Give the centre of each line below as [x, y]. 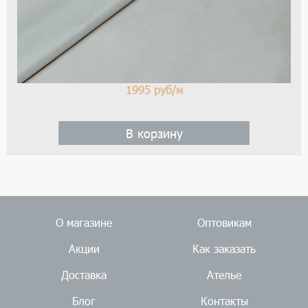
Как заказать [224, 249]
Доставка [84, 275]
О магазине [84, 223]
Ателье [224, 275]
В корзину [154, 133]
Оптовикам [224, 223]
